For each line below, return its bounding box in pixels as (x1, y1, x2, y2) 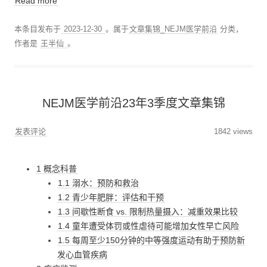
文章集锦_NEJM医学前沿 (129, 24, 217, 34)
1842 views (214, 126, 253, 136)
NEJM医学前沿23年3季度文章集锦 (42, 96, 225, 110)
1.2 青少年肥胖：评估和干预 (58, 192, 164, 202)
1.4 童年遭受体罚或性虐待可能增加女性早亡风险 (58, 221, 240, 231)
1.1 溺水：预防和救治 (58, 178, 139, 188)
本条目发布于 (14, 24, 61, 34)
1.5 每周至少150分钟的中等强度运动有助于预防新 (58, 235, 246, 245)
